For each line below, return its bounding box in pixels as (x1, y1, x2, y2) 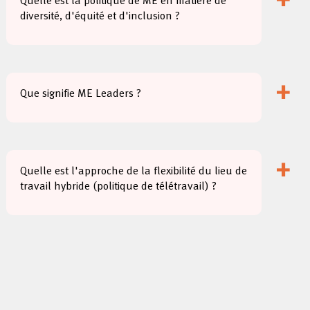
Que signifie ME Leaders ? (20, 86, 142, 102)
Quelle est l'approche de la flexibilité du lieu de (20, 163, 248, 180)
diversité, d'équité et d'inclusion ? (20, 8, 181, 25)
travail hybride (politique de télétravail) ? (20, 179, 217, 195)
